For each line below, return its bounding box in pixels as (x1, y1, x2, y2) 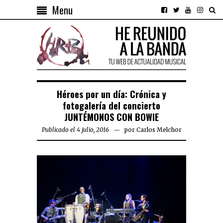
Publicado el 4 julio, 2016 (41, 126, 109, 134)
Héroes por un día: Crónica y (57, 87, 166, 101)
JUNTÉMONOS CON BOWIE (64, 110, 159, 124)
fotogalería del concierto (63, 99, 160, 112)
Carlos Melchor (136, 126, 182, 134)
